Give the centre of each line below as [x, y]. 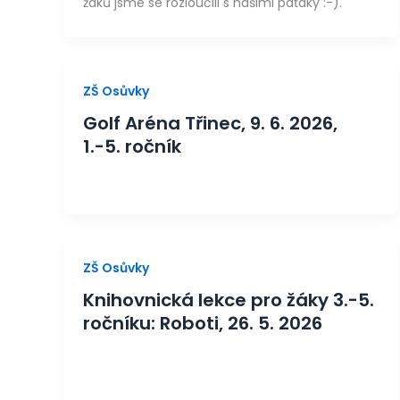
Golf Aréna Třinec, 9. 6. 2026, [210, 123]
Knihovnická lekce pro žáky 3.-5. [229, 300]
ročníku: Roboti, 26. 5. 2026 [203, 323]
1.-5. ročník [132, 146]
